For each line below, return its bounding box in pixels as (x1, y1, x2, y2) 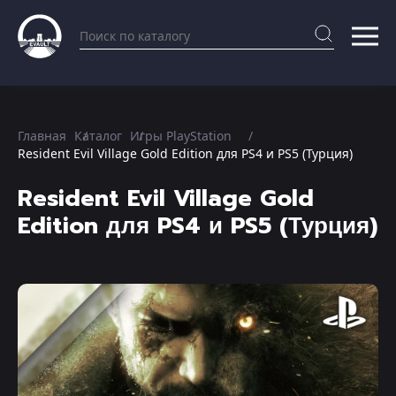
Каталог (74, 127, 122, 144)
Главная (18, 127, 66, 144)
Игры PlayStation (130, 127, 232, 144)
